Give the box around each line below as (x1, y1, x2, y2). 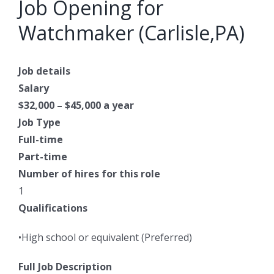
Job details (18, 64, 70, 78)
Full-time (18, 133, 63, 147)
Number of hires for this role (18, 167, 160, 181)
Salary (18, 81, 49, 95)
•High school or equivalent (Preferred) (18, 231, 192, 245)
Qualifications (18, 201, 87, 215)
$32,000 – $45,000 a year (18, 98, 134, 113)
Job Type (18, 116, 61, 130)
